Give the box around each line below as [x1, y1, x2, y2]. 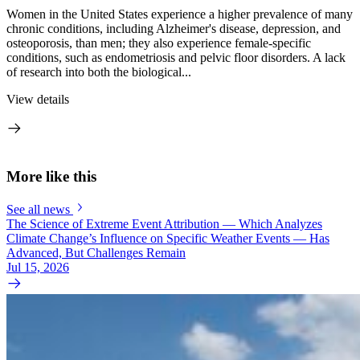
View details [6, 92, 69, 106]
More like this [6, 168, 96, 186]
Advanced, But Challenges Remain [6, 245, 186, 260]
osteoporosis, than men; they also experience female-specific [6, 35, 311, 50]
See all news [6, 202, 70, 216]
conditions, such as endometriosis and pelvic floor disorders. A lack [6, 50, 346, 64]
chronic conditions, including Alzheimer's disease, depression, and [6, 21, 341, 35]
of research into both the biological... [6, 64, 191, 79]
